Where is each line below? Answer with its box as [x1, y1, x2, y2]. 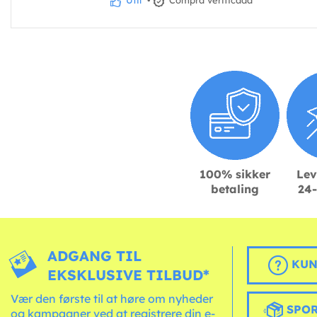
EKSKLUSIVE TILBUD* [47, 266, 210, 284]
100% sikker [200, 167, 270, 182]
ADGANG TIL [47, 247, 142, 265]
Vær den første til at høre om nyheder [11, 292, 213, 306]
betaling [211, 182, 259, 197]
